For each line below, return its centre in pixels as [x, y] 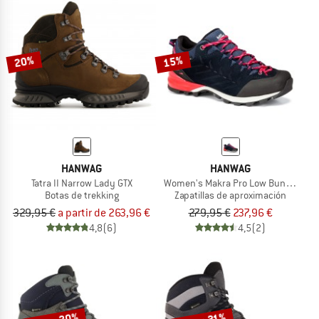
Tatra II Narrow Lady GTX [82, 183]
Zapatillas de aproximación [230, 195]
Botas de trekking [82, 195]
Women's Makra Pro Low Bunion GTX [240, 183]
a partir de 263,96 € [104, 213]
